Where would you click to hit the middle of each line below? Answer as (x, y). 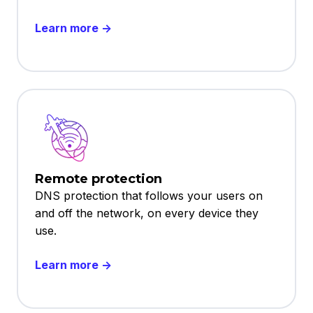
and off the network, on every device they (147, 213)
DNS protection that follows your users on (149, 195)
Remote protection (99, 178)
